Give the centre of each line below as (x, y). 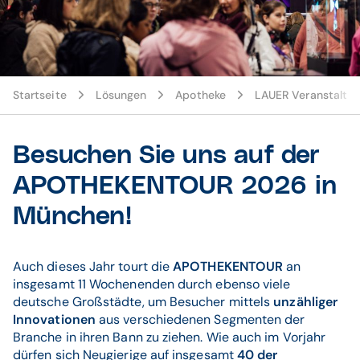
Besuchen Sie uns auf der (166, 155)
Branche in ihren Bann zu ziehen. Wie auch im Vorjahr (170, 337)
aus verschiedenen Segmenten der (200, 319)
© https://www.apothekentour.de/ (266, 87)
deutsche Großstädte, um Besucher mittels (143, 302)
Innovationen (54, 319)
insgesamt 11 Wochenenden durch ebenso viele (152, 284)
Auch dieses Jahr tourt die (93, 266)
